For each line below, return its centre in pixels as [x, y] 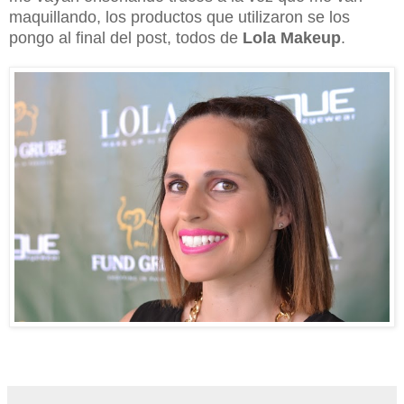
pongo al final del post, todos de [124, 37]
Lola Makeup [289, 37]
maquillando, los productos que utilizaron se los [179, 17]
